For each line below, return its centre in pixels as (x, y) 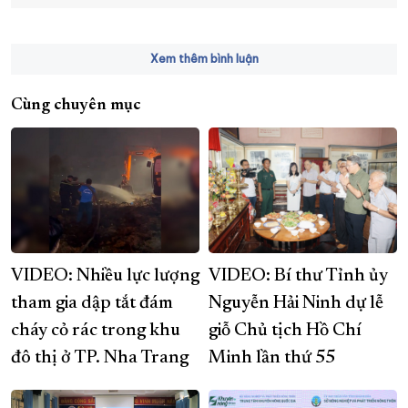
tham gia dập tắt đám (92, 303)
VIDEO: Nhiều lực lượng (105, 275)
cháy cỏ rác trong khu (96, 330)
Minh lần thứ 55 (272, 357)
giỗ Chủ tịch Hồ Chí (285, 330)
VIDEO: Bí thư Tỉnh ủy (298, 275)
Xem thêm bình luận (204, 58)
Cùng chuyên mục (76, 105)
